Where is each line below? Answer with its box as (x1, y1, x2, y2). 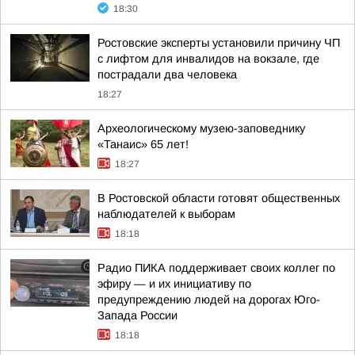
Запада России (97, 309, 177, 322)
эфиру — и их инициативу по (97, 277, 251, 290)
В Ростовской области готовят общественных (97, 192, 340, 204)
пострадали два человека (97, 68, 237, 81)
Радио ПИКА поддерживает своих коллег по (97, 261, 335, 274)
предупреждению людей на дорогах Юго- (97, 293, 320, 306)
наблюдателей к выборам (97, 208, 235, 220)
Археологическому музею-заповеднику (97, 122, 305, 135)
